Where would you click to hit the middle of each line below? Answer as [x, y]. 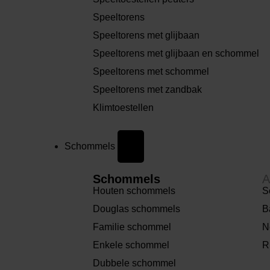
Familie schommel [132, 227]
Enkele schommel [131, 245]
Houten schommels [134, 190]
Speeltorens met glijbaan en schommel [176, 53]
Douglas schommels [137, 209]
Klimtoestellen [124, 108]
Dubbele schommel [135, 263]
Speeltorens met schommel [151, 71]
